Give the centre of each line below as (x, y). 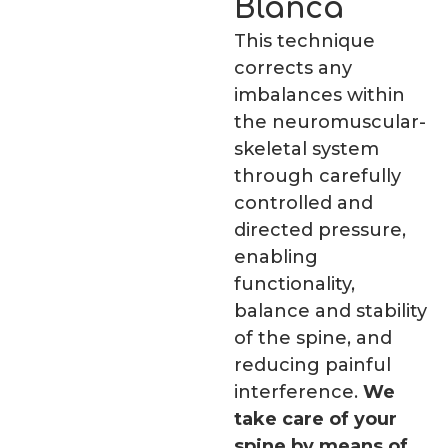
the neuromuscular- (330, 122)
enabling (276, 257)
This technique (304, 41)
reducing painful (312, 365)
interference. (298, 392)
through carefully (317, 176)
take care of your (315, 419)
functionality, (294, 284)
